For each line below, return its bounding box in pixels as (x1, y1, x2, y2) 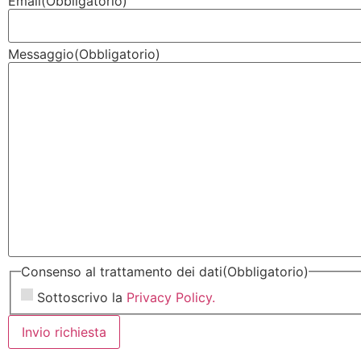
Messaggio (8, 45, 74, 62)
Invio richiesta (22, 323, 106, 340)
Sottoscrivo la (37, 288, 127, 305)
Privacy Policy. (127, 288, 215, 305)
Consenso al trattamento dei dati (21, 263, 222, 280)
